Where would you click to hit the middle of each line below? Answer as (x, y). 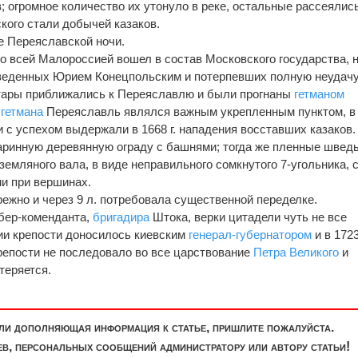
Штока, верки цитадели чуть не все (249, 217)
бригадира (121, 217)
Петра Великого (296, 252)
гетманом (320, 93)
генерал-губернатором (251, 234)
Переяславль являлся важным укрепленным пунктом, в (200, 111)
